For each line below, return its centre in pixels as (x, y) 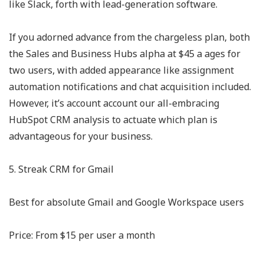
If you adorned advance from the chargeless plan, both (129, 37)
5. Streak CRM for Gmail (61, 169)
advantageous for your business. (81, 136)
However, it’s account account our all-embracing (114, 103)
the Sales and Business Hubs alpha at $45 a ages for (125, 54)
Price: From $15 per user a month (82, 235)
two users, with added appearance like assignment (121, 70)
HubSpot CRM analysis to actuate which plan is (113, 120)
